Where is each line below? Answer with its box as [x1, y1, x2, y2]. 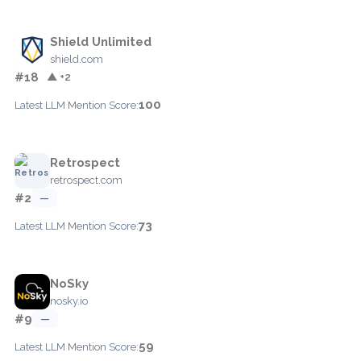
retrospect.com [50, 173, 122, 186]
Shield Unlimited [50, 34, 151, 49]
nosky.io [50, 294, 88, 307]
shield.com [50, 52, 103, 65]
